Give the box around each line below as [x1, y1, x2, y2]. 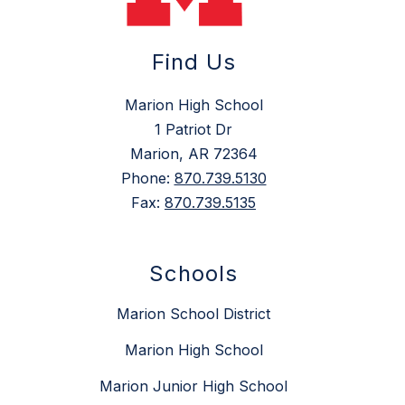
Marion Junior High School [99, 377, 287, 396]
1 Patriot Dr [155, 120, 232, 139]
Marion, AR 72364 [129, 145, 258, 164]
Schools [149, 260, 238, 287]
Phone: [120, 169, 174, 188]
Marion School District [117, 305, 270, 324]
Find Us [151, 49, 236, 76]
